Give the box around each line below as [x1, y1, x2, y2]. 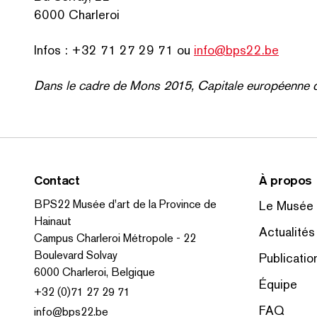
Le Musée [259, 197, 313, 214]
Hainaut [34, 214, 71, 229]
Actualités [259, 224, 315, 240]
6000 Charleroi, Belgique [34, 265, 155, 279]
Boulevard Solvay [34, 248, 117, 263]
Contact [34, 172, 80, 188]
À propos [259, 172, 313, 188]
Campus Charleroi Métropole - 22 [34, 231, 196, 246]
